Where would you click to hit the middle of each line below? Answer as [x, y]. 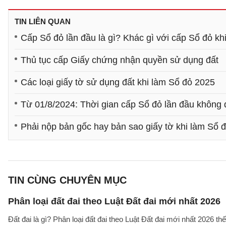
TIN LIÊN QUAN [43, 21]
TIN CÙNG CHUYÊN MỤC [67, 180]
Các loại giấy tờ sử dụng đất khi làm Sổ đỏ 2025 [118, 82]
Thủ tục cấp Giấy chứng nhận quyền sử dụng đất [120, 60]
